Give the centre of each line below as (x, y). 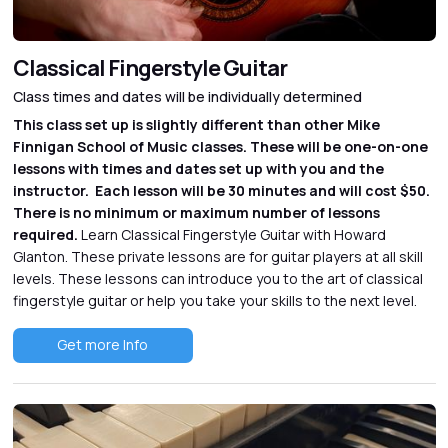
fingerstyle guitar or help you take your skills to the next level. (214, 300)
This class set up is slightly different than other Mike (196, 124)
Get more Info (102, 344)
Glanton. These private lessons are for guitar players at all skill (217, 256)
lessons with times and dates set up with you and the (198, 168)
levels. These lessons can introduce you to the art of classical (217, 278)
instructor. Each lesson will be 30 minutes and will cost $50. (221, 190)
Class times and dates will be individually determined (187, 96)
